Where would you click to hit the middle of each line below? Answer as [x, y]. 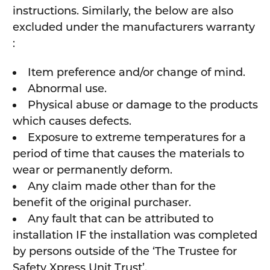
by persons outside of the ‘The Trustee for [124, 252]
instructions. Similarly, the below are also [123, 11]
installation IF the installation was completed [135, 235]
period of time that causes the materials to [128, 154]
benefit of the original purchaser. [102, 203]
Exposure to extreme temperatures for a [137, 138]
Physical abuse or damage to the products [143, 105]
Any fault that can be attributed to [120, 219]
